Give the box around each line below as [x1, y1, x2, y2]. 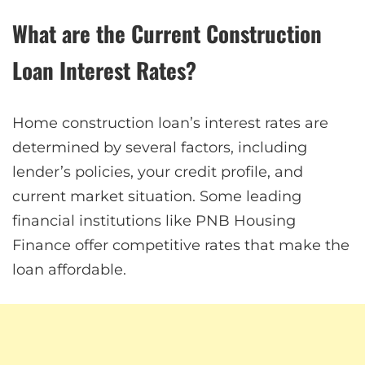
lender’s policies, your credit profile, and [12, 162, 303, 181]
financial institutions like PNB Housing [12, 211, 296, 230]
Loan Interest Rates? [12, 53, 196, 86]
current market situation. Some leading [12, 187, 301, 205]
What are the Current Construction [12, 16, 322, 50]
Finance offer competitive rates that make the [12, 235, 350, 254]
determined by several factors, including [12, 138, 307, 156]
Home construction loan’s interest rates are [12, 113, 328, 132]
